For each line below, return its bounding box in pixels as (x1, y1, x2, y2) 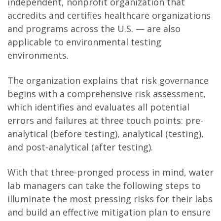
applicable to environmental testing (7, 36, 161, 48)
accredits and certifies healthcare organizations (7, 9, 211, 22)
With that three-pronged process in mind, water (7, 166, 214, 179)
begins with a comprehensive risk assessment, (7, 88, 206, 100)
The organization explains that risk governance (7, 74, 209, 87)
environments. (7, 49, 69, 62)
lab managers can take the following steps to (7, 180, 201, 192)
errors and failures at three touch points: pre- (7, 114, 203, 127)
